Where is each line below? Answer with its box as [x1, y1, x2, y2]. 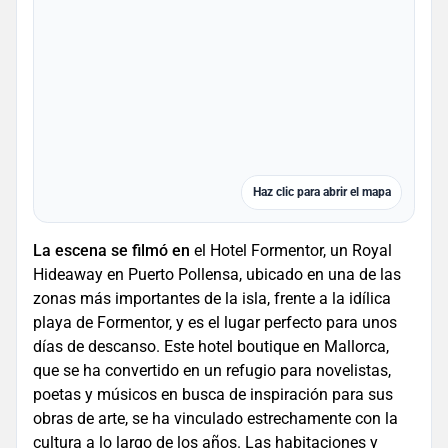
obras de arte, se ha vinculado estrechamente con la [33, 409, 398, 429]
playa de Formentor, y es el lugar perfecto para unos [33, 313, 397, 333]
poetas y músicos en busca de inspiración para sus [33, 385, 393, 405]
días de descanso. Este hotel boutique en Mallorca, [33, 337, 389, 357]
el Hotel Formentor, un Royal [190, 241, 392, 261]
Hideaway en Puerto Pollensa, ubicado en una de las [33, 265, 401, 285]
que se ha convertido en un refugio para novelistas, [33, 361, 391, 381]
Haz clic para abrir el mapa [252, 185, 391, 200]
